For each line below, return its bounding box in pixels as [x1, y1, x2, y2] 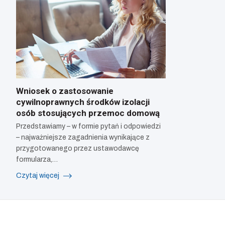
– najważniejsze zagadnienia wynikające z [16, 134, 150, 142]
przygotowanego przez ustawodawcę [16, 145, 139, 153]
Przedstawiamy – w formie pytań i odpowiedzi [16, 123, 161, 131]
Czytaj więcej [16, 172, 61, 180]
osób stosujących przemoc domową [16, 108, 160, 119]
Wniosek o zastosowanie [16, 86, 114, 96]
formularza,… [16, 156, 58, 164]
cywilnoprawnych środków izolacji [16, 97, 150, 107]
